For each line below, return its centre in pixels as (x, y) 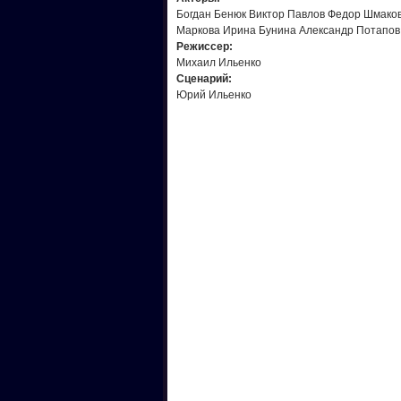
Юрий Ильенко (214, 95)
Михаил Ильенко (219, 63)
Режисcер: (205, 47)
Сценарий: (204, 79)
